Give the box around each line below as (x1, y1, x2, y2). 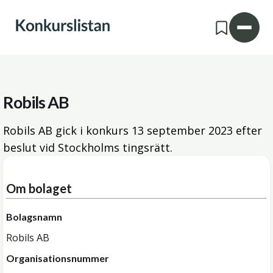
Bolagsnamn (6, 211, 62, 222)
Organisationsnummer (6, 252, 109, 264)
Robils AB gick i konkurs (3, 123, 132, 138)
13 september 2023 (132, 123, 233, 138)
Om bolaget (6, 181, 72, 196)
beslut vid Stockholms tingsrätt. (3, 140, 172, 155)
